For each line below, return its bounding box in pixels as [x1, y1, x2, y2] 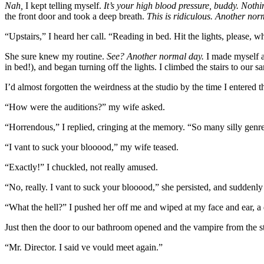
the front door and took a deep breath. [5, 11, 147, 21]
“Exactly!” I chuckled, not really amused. [5, 161, 158, 172]
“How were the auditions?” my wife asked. [5, 101, 165, 112]
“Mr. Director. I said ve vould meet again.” [5, 242, 163, 252]
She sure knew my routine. [5, 51, 107, 61]
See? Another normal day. [107, 51, 204, 61]
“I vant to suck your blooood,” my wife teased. [5, 141, 179, 152]
